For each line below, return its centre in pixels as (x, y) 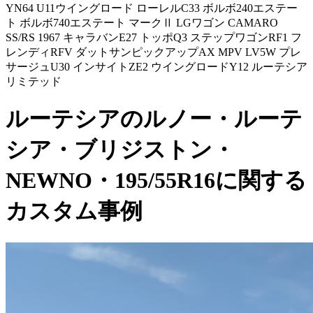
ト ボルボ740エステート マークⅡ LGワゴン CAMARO (142, 23)
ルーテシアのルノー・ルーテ (154, 119)
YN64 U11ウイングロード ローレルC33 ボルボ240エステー (152, 8)
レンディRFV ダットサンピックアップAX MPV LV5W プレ (153, 52)
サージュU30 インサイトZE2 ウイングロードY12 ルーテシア (156, 67)
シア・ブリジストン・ (120, 150)
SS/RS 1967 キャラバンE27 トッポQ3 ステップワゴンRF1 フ (154, 37)
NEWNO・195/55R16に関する (156, 181)
